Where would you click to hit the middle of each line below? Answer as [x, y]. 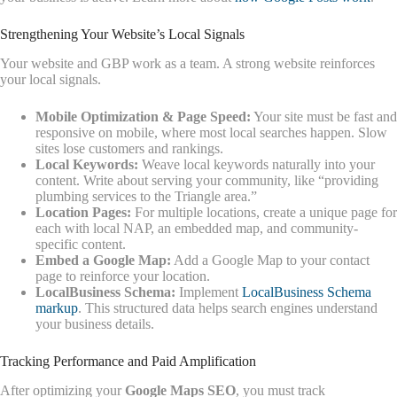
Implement [209, 292]
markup [57, 307]
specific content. [81, 244]
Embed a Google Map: [103, 260]
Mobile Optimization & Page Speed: [143, 116]
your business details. [95, 323]
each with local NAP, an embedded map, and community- [197, 228]
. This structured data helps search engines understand [228, 307]
